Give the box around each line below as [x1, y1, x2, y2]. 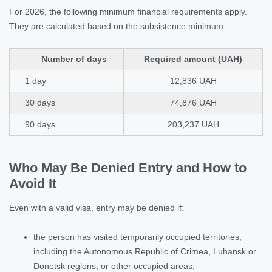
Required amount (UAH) [144, 53, 242, 64]
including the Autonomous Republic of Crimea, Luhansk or [33, 246, 256, 256]
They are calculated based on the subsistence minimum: [9, 21, 226, 31]
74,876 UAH [169, 97, 217, 107]
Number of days [41, 53, 107, 64]
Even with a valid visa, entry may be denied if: [9, 202, 184, 212]
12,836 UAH [169, 75, 217, 86]
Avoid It [9, 175, 56, 191]
